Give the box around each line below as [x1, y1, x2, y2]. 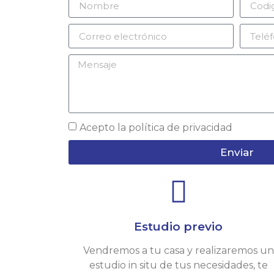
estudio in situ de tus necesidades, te [89, 259, 268, 272]
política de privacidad [128, 122, 232, 134]
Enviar [220, 146, 254, 158]
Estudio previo [134, 220, 223, 234]
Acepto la [80, 122, 128, 134]
